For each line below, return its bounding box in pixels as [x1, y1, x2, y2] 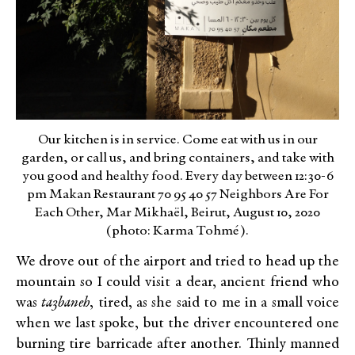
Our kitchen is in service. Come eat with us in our [37, 132, 318, 147]
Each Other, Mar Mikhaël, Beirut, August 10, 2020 [35, 205, 320, 220]
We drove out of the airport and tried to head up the [16, 254, 339, 270]
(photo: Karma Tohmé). [106, 223, 249, 239]
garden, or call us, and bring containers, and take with [21, 151, 334, 166]
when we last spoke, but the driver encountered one [16, 316, 339, 332]
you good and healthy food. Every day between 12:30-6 [21, 169, 334, 184]
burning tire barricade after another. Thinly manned [16, 337, 339, 353]
